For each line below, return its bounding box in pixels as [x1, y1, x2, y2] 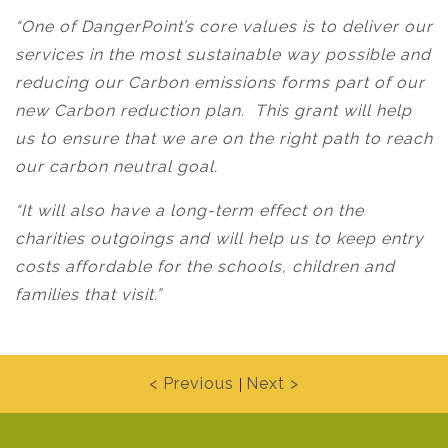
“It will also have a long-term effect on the [15, 201, 364, 220]
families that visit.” [15, 285, 162, 304]
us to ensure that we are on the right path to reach [15, 129, 433, 148]
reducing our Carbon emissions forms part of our [15, 73, 425, 92]
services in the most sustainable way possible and [15, 45, 431, 64]
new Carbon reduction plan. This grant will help [15, 101, 412, 120]
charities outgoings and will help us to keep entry [15, 229, 424, 248]
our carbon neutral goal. [15, 157, 218, 176]
